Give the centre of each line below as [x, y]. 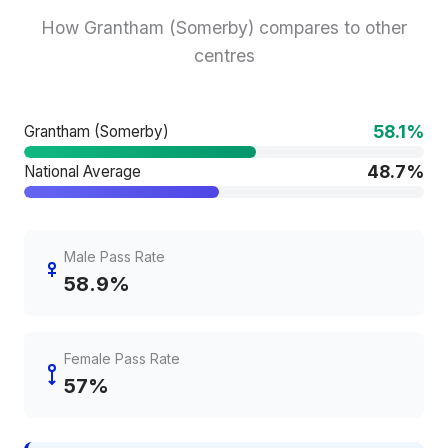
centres [224, 55]
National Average [82, 171]
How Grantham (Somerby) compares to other [224, 27]
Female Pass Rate [122, 358]
